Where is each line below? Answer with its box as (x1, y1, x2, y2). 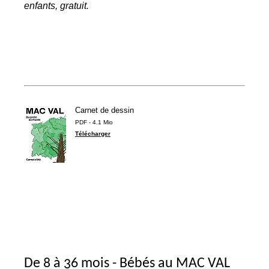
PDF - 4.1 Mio (75, 119, 113, 126)
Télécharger (75, 130, 110, 138)
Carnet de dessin (75, 106, 134, 115)
